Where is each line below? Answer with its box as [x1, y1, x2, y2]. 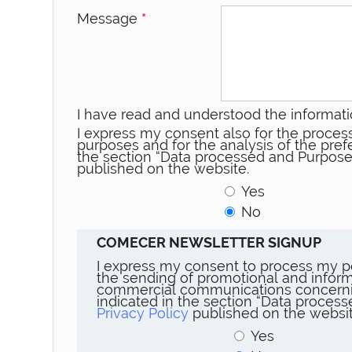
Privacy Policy [97, 304, 189, 321]
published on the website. [77, 159, 250, 177]
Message [77, 9, 142, 27]
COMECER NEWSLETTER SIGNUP [97, 233, 322, 251]
